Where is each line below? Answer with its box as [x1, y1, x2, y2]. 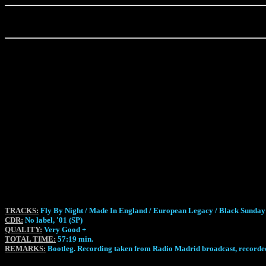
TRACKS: [5, 206, 39, 215]
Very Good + [42, 225, 86, 234]
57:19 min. [56, 235, 93, 243]
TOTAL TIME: [5, 235, 56, 243]
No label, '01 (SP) [23, 216, 83, 224]
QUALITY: [5, 225, 42, 234]
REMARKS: [5, 244, 46, 253]
